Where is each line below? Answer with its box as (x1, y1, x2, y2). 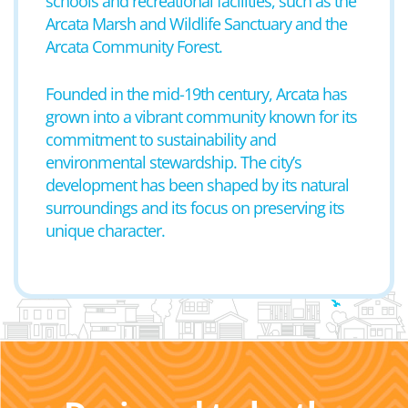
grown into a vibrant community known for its (46, 106, 357, 127)
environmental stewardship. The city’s (46, 151, 301, 173)
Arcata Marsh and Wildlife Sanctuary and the (46, 13, 347, 35)
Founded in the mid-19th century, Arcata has (46, 83, 347, 105)
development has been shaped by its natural (46, 174, 349, 196)
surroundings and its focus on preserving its (46, 197, 344, 219)
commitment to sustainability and (46, 128, 276, 150)
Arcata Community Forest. (46, 36, 222, 57)
